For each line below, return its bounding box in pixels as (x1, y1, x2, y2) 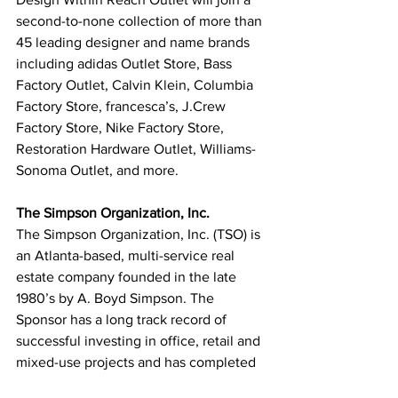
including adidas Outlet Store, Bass (16, 55, 235, 71)
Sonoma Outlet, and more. (16, 162, 179, 178)
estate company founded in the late (16, 268, 240, 284)
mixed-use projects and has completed (16, 354, 259, 370)
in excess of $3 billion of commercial (16, 375, 246, 391)
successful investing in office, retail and (16, 332, 264, 348)
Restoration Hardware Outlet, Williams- (16, 140, 256, 156)
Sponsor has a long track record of (16, 311, 230, 327)
